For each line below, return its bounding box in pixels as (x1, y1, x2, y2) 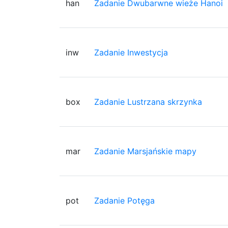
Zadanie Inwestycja (94, 47, 168, 58)
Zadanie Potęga (94, 195, 155, 206)
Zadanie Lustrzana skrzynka (94, 96, 202, 107)
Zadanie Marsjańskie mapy (94, 146, 196, 156)
